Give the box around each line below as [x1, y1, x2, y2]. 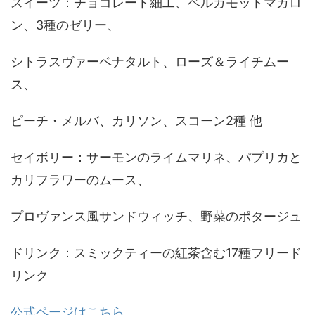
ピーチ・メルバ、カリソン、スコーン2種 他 [11, 113, 262, 128]
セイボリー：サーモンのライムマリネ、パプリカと [11, 150, 302, 165]
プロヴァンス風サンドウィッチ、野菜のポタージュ [11, 209, 302, 224]
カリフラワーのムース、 [11, 172, 150, 187]
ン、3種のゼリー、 [11, 18, 120, 32]
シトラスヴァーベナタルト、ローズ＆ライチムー [11, 54, 289, 69]
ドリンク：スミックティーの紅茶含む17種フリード [11, 245, 302, 260]
